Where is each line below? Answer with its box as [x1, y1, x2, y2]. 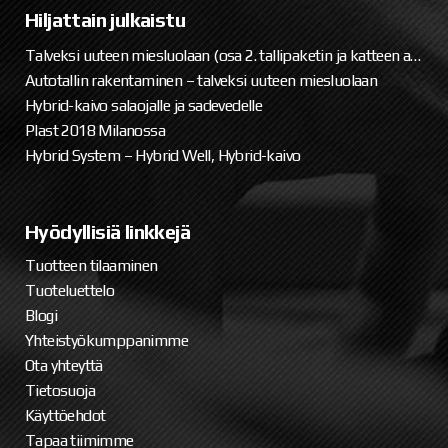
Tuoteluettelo [25, 281, 115, 300]
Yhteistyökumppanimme [25, 331, 188, 350]
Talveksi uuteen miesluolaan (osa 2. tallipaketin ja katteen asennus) [410, 46, 422, 65]
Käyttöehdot [25, 406, 106, 425]
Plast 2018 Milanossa [25, 121, 165, 140]
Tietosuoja [25, 381, 95, 400]
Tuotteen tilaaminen [25, 256, 158, 275]
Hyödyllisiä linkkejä [25, 220, 190, 243]
